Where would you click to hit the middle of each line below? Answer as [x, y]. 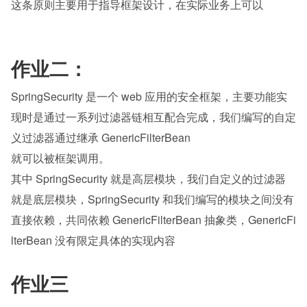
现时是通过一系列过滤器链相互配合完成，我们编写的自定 [153, 117]
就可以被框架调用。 [60, 158]
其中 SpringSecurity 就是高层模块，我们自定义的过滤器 [148, 179]
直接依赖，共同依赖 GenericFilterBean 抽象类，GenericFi [153, 220]
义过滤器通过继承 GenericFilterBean [101, 137]
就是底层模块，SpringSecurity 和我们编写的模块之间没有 [152, 199]
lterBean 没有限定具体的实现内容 [93, 240]
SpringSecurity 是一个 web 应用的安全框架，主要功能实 [149, 96]
